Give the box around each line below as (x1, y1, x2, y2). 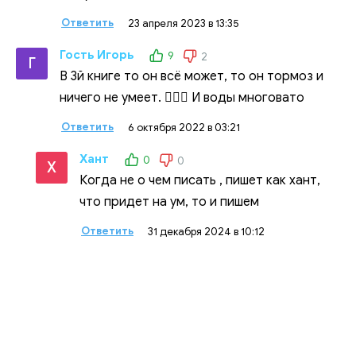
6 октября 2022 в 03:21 (128, 120, 240, 134)
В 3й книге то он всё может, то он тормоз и (60, 68, 323, 84)
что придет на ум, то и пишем (79, 193, 259, 210)
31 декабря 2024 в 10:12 (148, 224, 265, 238)
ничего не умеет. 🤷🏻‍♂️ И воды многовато (60, 89, 304, 106)
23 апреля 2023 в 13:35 (128, 16, 239, 30)
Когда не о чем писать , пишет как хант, (79, 172, 320, 188)
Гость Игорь (60, 47, 133, 62)
